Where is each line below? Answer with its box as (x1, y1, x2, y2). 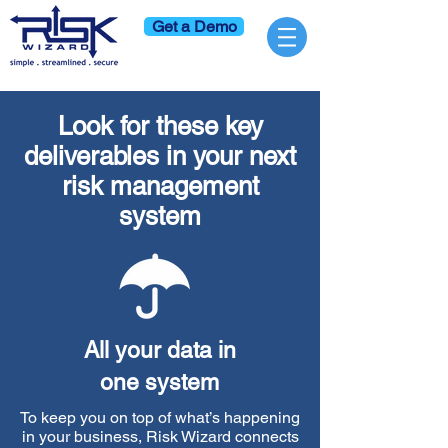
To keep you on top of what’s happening (20, 408, 300, 427)
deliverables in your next (24, 141, 296, 171)
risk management (61, 171, 259, 201)
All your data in (83, 337, 236, 363)
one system (100, 369, 219, 395)
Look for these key (57, 111, 263, 141)
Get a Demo (151, 17, 237, 36)
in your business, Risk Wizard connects (21, 427, 299, 446)
